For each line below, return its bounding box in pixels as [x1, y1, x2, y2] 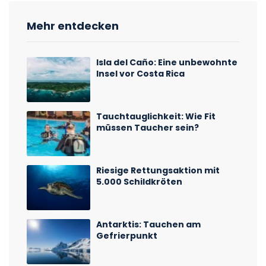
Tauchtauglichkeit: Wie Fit [96, 110, 216, 122]
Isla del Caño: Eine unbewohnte [96, 56, 238, 68]
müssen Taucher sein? [96, 121, 199, 134]
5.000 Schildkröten [96, 176, 183, 188]
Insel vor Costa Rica [96, 67, 185, 80]
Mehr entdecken [27, 18, 119, 33]
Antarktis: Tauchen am [96, 218, 201, 231]
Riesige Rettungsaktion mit [96, 164, 220, 177]
